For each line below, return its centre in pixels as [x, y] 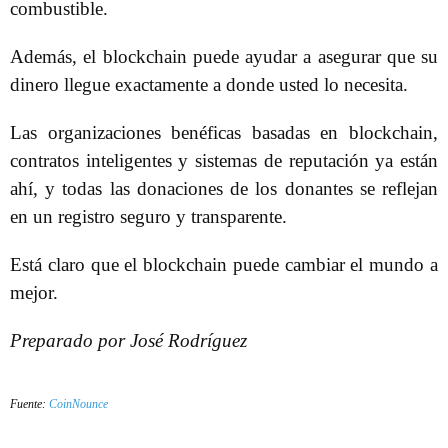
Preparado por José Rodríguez [128, 340]
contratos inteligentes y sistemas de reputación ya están [224, 160]
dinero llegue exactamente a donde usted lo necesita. [209, 84]
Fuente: [29, 404]
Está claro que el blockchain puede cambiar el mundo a [224, 264]
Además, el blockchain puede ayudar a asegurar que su [224, 56]
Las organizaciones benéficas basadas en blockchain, [224, 132]
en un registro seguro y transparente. [148, 216]
